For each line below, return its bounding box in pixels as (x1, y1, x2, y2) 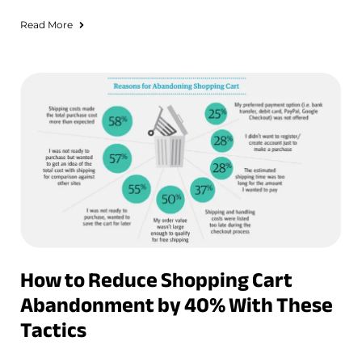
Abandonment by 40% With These (20, 285, 333, 326)
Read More (20, 18, 73, 31)
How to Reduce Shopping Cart (20, 260, 293, 301)
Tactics (20, 310, 86, 351)
